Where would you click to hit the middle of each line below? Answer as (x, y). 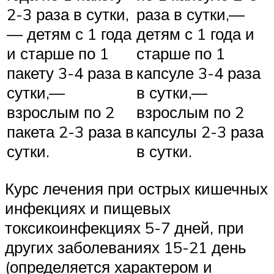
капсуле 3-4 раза (198, 73)
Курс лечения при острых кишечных (136, 188)
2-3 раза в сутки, (68, 14)
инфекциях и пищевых (88, 208)
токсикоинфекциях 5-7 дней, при (124, 227)
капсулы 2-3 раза (200, 132)
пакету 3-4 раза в (70, 73)
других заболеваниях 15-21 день (126, 247)
